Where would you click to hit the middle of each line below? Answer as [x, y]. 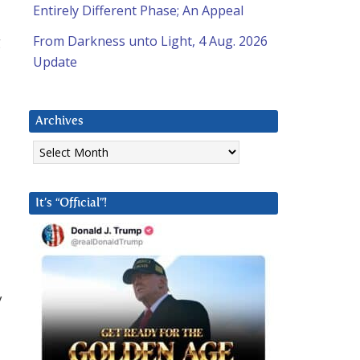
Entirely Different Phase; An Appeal [138, 11]
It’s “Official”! [71, 203]
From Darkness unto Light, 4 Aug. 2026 [150, 41]
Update [55, 62]
